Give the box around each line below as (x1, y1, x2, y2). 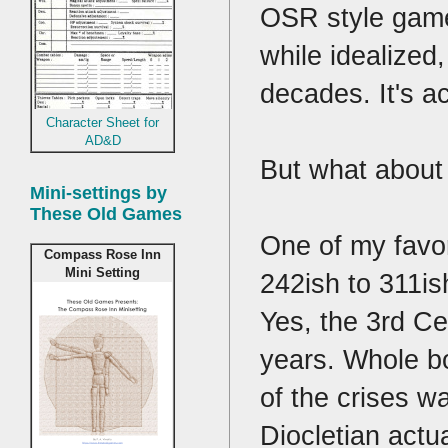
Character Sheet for (46, 115, 159, 131)
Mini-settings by (30, 183, 167, 204)
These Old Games (30, 204, 182, 225)
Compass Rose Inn (44, 247, 161, 263)
